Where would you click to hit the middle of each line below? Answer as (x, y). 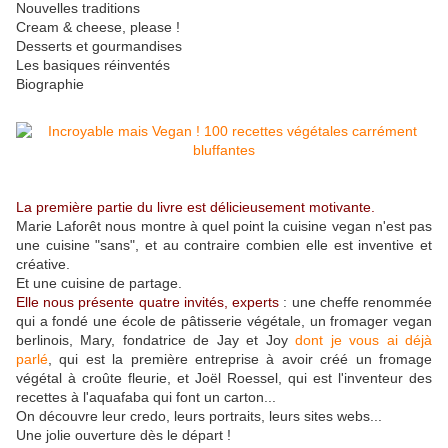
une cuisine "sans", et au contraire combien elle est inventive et (224, 245)
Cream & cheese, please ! (98, 27)
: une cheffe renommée (356, 302)
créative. (43, 264)
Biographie (50, 84)
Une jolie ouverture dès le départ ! (123, 435)
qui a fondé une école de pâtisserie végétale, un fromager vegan (224, 321)
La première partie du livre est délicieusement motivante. (195, 207)
